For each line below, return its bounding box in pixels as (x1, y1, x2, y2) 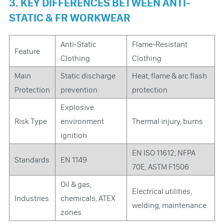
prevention (60, 84, 97, 94)
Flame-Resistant (132, 39, 187, 49)
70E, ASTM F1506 (132, 161, 189, 171)
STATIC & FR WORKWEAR (8, 10, 130, 24)
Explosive (60, 102, 94, 112)
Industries (14, 193, 49, 203)
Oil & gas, (60, 179, 91, 189)
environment (60, 116, 104, 126)
